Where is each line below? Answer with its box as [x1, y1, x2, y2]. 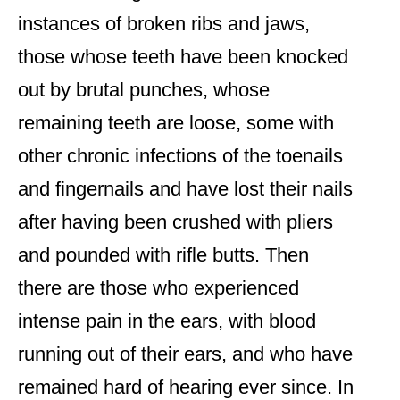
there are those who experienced [18, 277, 299, 300]
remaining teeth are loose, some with [18, 112, 334, 135]
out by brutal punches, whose [18, 79, 270, 102]
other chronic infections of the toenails [18, 145, 343, 168]
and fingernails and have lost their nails [18, 178, 353, 201]
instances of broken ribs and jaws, [18, 12, 310, 36]
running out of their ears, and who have [18, 343, 353, 366]
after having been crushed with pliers [18, 211, 333, 234]
